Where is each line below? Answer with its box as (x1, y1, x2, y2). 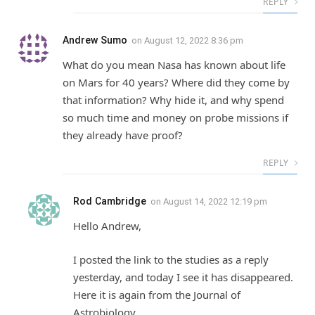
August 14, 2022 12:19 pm (163, 196, 267, 207)
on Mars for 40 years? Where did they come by (63, 75, 290, 90)
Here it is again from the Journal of (73, 287, 240, 302)
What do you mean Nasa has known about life (63, 58, 285, 72)
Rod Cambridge (73, 195, 146, 207)
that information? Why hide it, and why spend (63, 93, 284, 108)
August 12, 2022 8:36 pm (144, 35, 243, 46)
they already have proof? (63, 128, 183, 143)
